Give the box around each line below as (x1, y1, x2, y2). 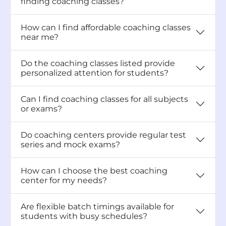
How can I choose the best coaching (21, 166, 167, 176)
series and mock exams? (21, 140, 120, 149)
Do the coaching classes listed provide (21, 59, 175, 68)
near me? (21, 32, 59, 42)
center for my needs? (21, 176, 107, 185)
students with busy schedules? (21, 211, 147, 221)
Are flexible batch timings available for (21, 202, 174, 211)
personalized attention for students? (21, 68, 168, 78)
